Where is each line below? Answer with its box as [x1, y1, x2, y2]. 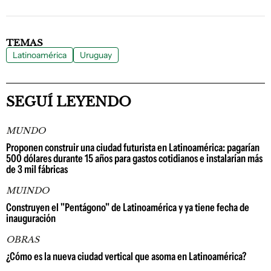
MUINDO [6, 185, 49, 196]
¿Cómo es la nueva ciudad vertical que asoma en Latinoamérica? [6, 250, 246, 263]
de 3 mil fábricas [6, 163, 68, 176]
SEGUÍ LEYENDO [6, 94, 131, 110]
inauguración [6, 212, 56, 225]
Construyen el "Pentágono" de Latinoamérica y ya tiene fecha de [6, 201, 249, 214]
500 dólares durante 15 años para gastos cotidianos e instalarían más [6, 152, 263, 165]
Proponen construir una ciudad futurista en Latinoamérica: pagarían [6, 141, 260, 154]
